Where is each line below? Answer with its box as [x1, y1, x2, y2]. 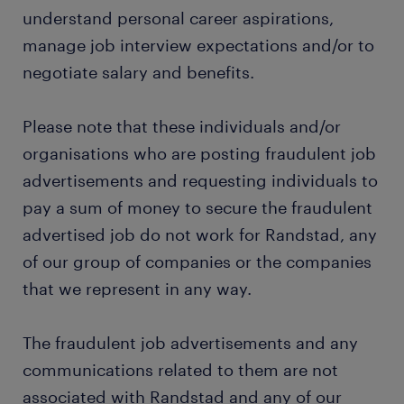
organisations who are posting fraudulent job [23, 143, 376, 163]
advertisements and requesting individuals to [23, 170, 378, 190]
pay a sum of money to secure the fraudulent [23, 197, 372, 217]
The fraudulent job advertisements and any [23, 333, 358, 353]
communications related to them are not [23, 360, 338, 380]
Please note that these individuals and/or [23, 116, 341, 136]
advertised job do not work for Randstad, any [23, 225, 377, 244]
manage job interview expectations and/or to [23, 35, 374, 55]
